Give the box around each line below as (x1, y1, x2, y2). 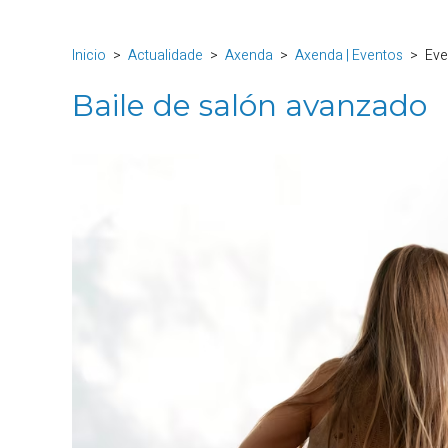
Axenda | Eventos (295, 45, 403, 66)
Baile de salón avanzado (72, 87, 427, 124)
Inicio (72, 45, 106, 66)
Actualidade (128, 45, 203, 66)
